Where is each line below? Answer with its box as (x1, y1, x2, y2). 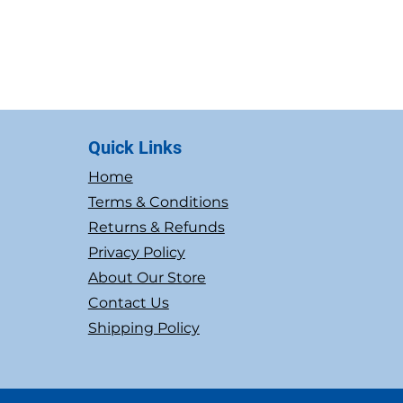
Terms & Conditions (87, 193, 228, 210)
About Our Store (87, 268, 206, 286)
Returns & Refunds (87, 218, 225, 236)
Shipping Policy (87, 318, 200, 336)
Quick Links (87, 136, 182, 158)
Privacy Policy (87, 243, 185, 261)
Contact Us (87, 293, 169, 311)
